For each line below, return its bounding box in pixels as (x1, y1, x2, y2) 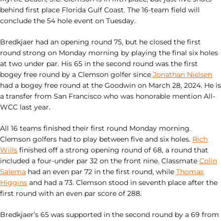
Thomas (176, 167, 204, 176)
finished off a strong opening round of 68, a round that (17, 146, 208, 154)
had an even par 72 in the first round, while (26, 167, 176, 176)
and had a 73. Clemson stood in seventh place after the (27, 178, 218, 187)
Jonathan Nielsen (153, 70, 212, 79)
